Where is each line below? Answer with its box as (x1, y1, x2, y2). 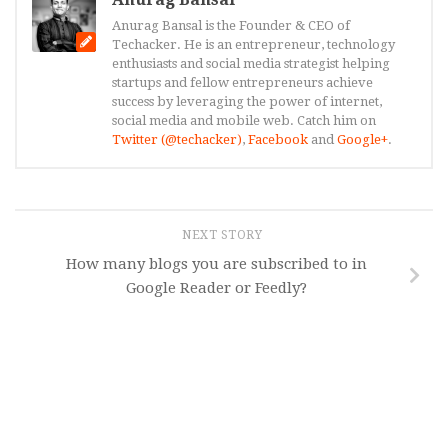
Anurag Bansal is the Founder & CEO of (112, 17, 350, 33)
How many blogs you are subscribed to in (65, 254, 367, 273)
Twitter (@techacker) (112, 131, 242, 147)
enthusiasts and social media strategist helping (112, 55, 390, 71)
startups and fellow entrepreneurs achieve (112, 74, 373, 90)
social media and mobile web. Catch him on (112, 112, 376, 128)
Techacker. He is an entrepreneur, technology (112, 36, 395, 52)
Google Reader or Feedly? (125, 278, 307, 297)
